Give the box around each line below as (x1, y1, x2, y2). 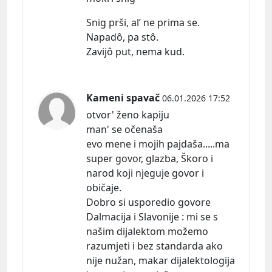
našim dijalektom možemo (86, 224, 208, 238)
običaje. (86, 180, 121, 194)
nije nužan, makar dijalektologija (86, 253, 235, 267)
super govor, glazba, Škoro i (86, 151, 213, 165)
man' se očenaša (86, 122, 163, 136)
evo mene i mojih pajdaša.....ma (86, 137, 229, 151)
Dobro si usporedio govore (86, 195, 211, 209)
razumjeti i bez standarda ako (86, 239, 223, 253)
